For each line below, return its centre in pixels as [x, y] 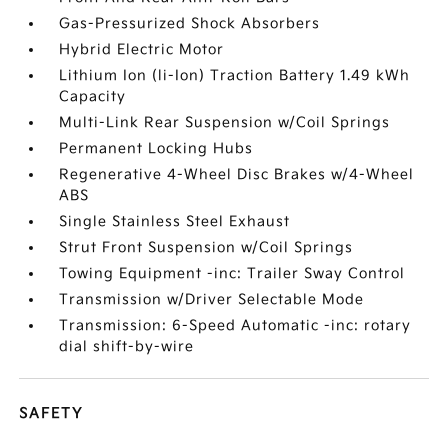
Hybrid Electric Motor [142, 49]
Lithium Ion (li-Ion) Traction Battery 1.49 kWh [235, 75]
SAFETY [51, 413]
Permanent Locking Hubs [156, 148]
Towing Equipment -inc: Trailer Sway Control [232, 273]
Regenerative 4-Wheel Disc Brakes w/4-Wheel [237, 174]
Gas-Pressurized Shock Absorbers [190, 23]
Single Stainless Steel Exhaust [175, 221]
